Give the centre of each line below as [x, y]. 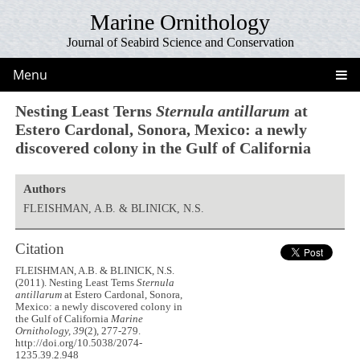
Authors [44, 188]
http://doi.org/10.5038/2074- [79, 344]
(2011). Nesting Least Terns [76, 283]
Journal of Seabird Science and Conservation [180, 42]
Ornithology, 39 [50, 331]
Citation [40, 248]
